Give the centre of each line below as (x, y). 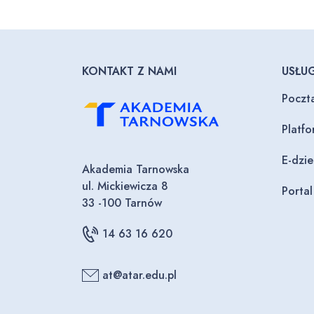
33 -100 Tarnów (122, 203)
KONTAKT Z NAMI (129, 71)
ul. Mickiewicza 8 (125, 186)
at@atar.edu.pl (139, 275)
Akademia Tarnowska (136, 170)
